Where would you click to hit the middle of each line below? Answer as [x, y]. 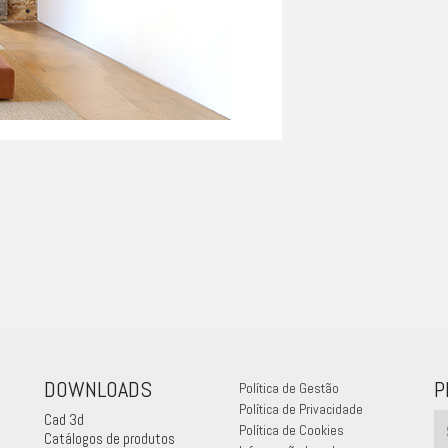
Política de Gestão [289, 388]
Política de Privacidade [301, 409]
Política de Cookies [291, 430]
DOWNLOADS [98, 388]
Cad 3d [64, 419]
